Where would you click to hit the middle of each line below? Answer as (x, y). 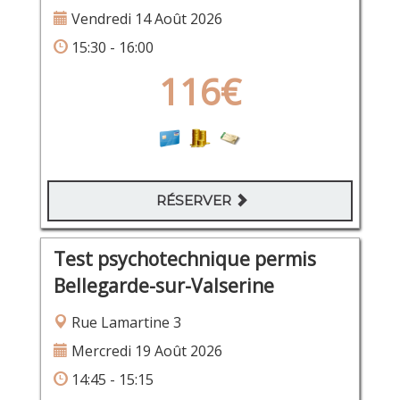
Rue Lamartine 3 (124, 322)
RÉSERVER (196, 201)
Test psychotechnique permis (184, 258)
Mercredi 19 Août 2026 (145, 350)
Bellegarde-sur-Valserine (163, 285)
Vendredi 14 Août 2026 (145, 19)
